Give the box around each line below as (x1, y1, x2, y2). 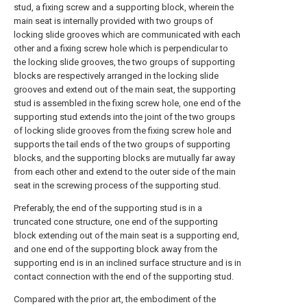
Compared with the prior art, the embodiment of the (14, 294, 216, 304)
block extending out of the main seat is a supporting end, (14, 230, 239, 241)
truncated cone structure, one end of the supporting (14, 217, 218, 227)
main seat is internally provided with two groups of (14, 16, 213, 26)
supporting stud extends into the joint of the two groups (14, 112, 235, 122)
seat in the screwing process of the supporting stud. (14, 180, 221, 191)
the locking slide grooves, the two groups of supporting (14, 57, 235, 67)
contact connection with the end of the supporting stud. (14, 271, 234, 282)
